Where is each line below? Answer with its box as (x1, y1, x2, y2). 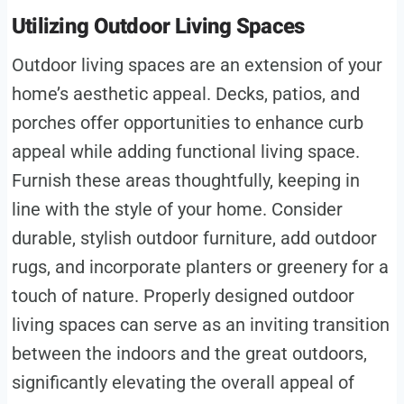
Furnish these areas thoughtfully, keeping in (11, 169, 360, 191)
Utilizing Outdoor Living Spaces (11, 10, 305, 42)
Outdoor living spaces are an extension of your (11, 53, 382, 76)
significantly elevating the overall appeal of (11, 371, 354, 393)
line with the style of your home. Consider (11, 197, 343, 220)
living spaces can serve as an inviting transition (11, 313, 390, 335)
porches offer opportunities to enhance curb (11, 111, 363, 133)
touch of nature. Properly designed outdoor (11, 284, 354, 307)
